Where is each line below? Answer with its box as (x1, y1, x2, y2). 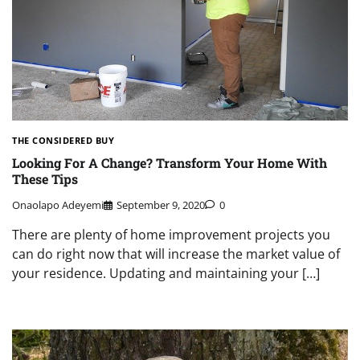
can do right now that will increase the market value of (12, 245, 340, 264)
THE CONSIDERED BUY (12, 133, 114, 146)
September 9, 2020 (117, 198, 205, 213)
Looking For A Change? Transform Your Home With (12, 153, 327, 171)
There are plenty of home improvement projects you (12, 226, 330, 244)
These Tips (12, 170, 78, 187)
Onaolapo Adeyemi (12, 198, 104, 213)
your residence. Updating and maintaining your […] (12, 264, 320, 283)
